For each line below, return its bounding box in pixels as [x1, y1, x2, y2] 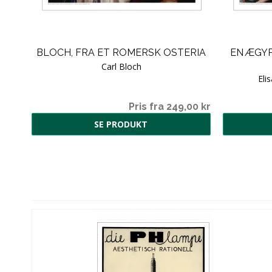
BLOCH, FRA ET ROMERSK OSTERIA [36, 46, 206, 58]
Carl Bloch [101, 60, 141, 72]
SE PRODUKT [94, 118, 148, 130]
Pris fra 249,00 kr [129, 100, 211, 112]
